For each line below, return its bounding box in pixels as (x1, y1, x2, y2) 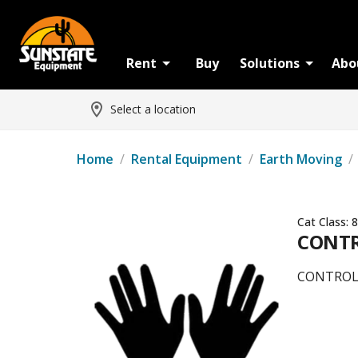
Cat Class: (297, 214, 352, 229)
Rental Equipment (131, 150, 242, 168)
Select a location (110, 101, 196, 117)
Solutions (239, 54, 300, 72)
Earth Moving (260, 150, 342, 168)
